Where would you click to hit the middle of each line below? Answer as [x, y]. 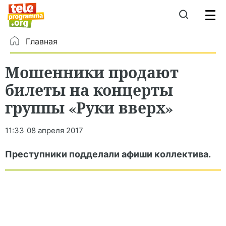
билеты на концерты [89, 90]
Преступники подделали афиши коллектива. [108, 154]
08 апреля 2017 [55, 130]
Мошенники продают [92, 72]
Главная [42, 41]
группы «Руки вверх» [89, 107]
